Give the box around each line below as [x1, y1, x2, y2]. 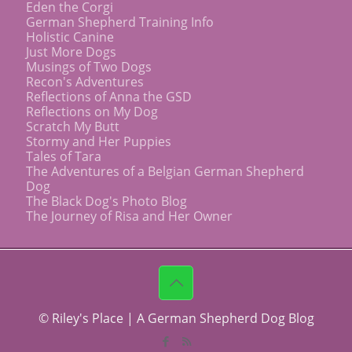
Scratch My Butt [26, 117, 119, 135]
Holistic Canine [26, 27, 114, 46]
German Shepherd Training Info [26, 13, 214, 31]
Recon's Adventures [26, 72, 144, 90]
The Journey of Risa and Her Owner [26, 207, 233, 225]
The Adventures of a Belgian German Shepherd [26, 162, 304, 180]
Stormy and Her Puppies [26, 132, 171, 150]
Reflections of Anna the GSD [26, 87, 192, 105]
